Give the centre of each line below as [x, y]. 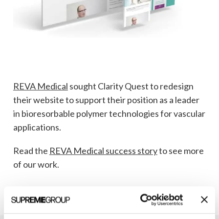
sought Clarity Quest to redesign [131, 86]
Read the [31, 150]
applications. [37, 127]
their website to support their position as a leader [106, 99]
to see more [180, 150]
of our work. [36, 164]
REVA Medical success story [103, 150]
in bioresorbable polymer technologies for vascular [109, 113]
